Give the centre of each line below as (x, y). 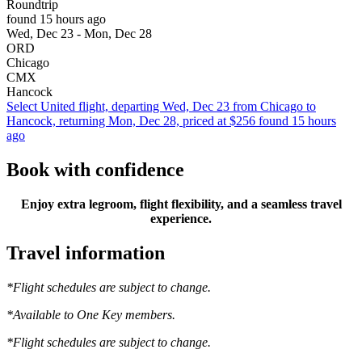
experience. (181, 218)
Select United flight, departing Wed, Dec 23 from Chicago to (161, 107)
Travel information (86, 253)
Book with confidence (95, 169)
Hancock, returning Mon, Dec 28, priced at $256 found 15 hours (171, 121)
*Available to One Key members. (91, 314)
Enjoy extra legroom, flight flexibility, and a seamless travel (181, 204)
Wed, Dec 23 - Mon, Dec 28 (79, 34)
